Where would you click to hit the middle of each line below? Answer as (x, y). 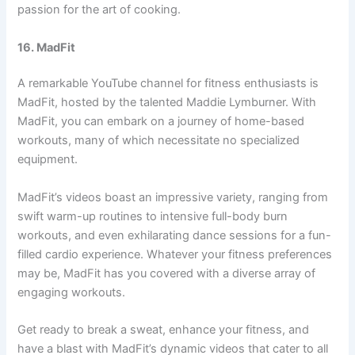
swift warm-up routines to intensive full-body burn (153, 216)
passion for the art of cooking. (99, 10)
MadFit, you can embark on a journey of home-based (161, 122)
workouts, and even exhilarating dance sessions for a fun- (175, 235)
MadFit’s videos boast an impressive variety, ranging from (173, 197)
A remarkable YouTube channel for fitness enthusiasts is (168, 84)
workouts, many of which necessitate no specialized (159, 141)
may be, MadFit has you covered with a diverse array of (167, 273)
